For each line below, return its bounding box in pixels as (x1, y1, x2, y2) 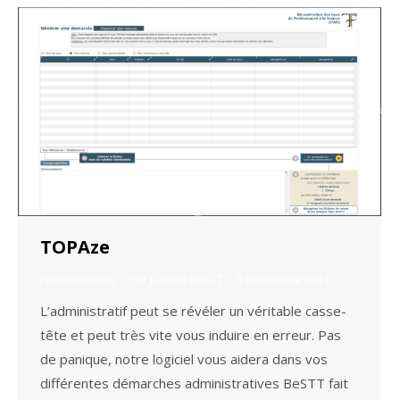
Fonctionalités (40, 271, 115, 288)
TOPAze (40, 235, 110, 260)
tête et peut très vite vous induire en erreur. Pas (40, 326, 341, 345)
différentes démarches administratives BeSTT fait (40, 374, 348, 393)
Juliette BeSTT (150, 271, 223, 288)
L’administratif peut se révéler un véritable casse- (40, 302, 346, 321)
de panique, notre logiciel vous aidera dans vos (40, 350, 328, 369)
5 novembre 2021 (237, 271, 329, 288)
